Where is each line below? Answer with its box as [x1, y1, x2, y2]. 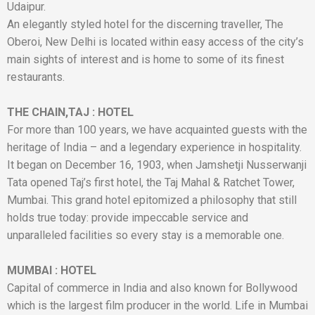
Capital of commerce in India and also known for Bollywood [7, 281, 297, 295]
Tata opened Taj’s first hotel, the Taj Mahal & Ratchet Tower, [7, 176, 295, 189]
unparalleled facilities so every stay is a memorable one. [7, 229, 284, 242]
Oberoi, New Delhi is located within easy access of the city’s [7, 35, 304, 49]
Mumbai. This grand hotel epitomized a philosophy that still [7, 193, 297, 207]
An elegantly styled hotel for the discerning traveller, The [7, 18, 283, 31]
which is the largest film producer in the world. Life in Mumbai [7, 299, 308, 312]
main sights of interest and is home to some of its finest [7, 53, 284, 66]
